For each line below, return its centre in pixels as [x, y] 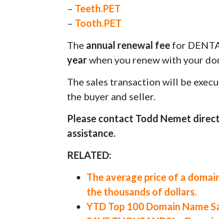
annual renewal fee [128, 45]
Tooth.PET [99, 23]
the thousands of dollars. [142, 191]
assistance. [91, 133]
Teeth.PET [98, 8]
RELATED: [89, 155]
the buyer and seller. [111, 96]
